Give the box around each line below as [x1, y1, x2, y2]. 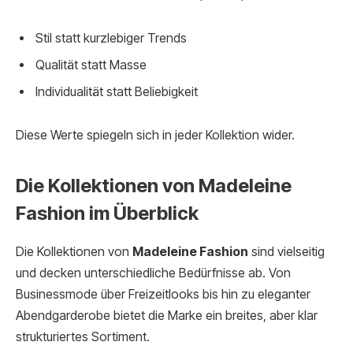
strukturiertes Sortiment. [16, 329, 150, 344]
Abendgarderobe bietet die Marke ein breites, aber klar [16, 307, 318, 323]
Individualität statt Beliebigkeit [35, 84, 198, 99]
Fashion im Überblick [16, 201, 199, 225]
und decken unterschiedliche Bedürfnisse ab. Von [16, 265, 291, 281]
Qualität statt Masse [35, 57, 147, 72]
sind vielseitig [248, 243, 325, 259]
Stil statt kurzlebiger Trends [35, 30, 187, 46]
